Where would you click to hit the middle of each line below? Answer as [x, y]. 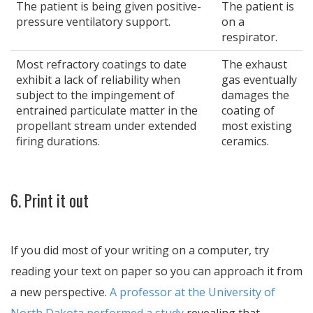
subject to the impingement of [95, 95]
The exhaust [254, 64]
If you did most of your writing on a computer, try [140, 250]
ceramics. [245, 141]
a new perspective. [60, 292]
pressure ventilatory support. [93, 22]
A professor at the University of [192, 292]
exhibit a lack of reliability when [98, 80]
